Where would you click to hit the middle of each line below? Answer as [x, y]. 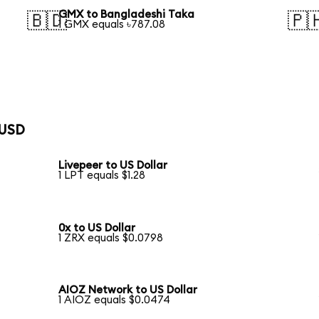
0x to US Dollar [97, 228]
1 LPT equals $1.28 [102, 176]
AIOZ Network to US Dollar [128, 291]
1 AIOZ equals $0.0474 [115, 300]
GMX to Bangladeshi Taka [127, 14]
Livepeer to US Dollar [113, 166]
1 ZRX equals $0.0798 [111, 238]
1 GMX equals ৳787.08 [112, 24]
